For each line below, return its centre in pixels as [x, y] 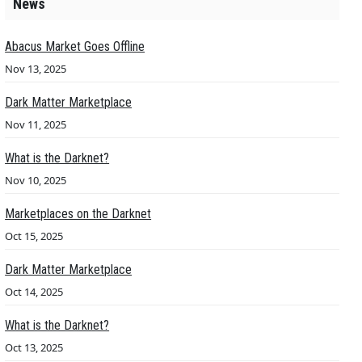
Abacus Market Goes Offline [75, 46]
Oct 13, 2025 [34, 347]
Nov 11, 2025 [36, 124]
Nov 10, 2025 [36, 180]
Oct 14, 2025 [34, 291]
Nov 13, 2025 [36, 68]
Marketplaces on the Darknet [78, 213]
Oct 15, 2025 [34, 236]
